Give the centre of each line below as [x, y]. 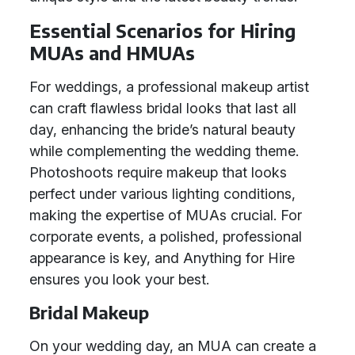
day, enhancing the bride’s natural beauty [162, 130]
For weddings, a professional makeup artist [169, 87]
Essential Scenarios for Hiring [162, 31]
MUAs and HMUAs [112, 53]
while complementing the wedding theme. [164, 151]
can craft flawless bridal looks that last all [163, 108]
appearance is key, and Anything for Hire [162, 258]
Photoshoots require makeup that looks [158, 172]
